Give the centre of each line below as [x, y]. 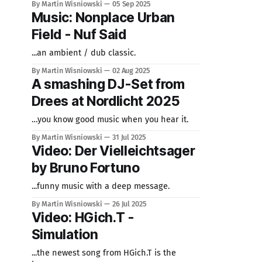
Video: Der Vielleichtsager [113, 151]
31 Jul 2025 [129, 137]
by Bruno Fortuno [85, 168]
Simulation [65, 235]
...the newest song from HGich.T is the [104, 253]
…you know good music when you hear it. [110, 119]
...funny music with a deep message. [100, 186]
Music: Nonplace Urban [103, 18]
